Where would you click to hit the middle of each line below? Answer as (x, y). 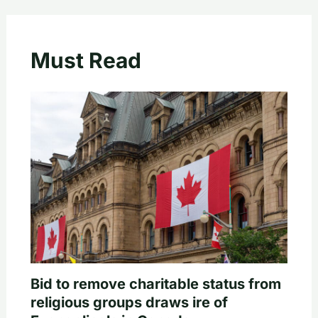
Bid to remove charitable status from (155, 284)
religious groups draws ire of (129, 302)
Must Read (86, 61)
